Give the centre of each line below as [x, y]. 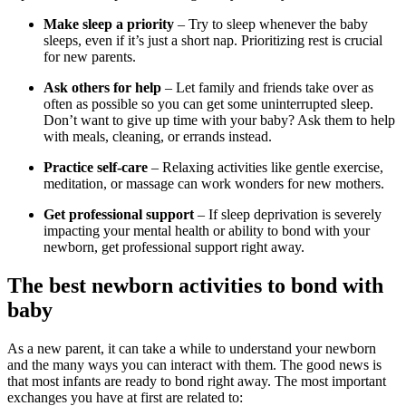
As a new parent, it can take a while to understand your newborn [192, 348]
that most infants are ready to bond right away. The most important [197, 381]
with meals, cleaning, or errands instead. [158, 136]
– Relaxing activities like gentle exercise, [266, 167]
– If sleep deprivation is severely [290, 214]
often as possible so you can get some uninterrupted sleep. [208, 103]
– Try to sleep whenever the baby [271, 24]
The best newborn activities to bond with [195, 285]
